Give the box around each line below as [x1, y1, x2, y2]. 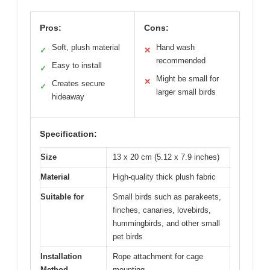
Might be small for [156, 74, 219, 84]
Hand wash [156, 43, 195, 52]
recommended [156, 56, 206, 66]
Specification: [40, 129, 97, 139]
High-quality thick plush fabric [113, 172, 216, 182]
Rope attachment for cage [113, 252, 203, 262]
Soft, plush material [52, 43, 120, 52]
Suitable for [40, 192, 84, 202]
